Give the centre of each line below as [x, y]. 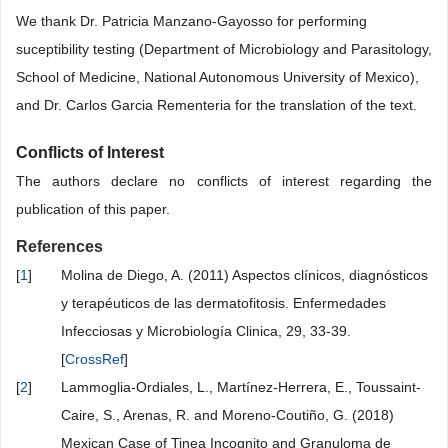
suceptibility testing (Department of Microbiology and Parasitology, [224, 49]
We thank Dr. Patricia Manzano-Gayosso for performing [191, 21]
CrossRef [94, 359]
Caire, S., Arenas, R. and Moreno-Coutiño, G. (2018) [227, 415]
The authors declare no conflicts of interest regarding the [224, 181]
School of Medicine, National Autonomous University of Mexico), [217, 77]
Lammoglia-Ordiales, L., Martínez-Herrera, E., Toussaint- [241, 387]
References [59, 247]
